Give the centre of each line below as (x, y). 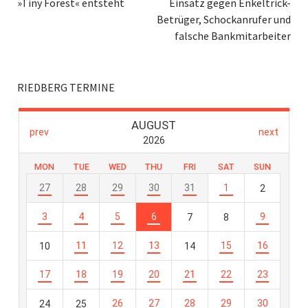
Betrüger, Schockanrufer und (224, 19)
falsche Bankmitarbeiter (233, 36)
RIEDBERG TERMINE (66, 87)
